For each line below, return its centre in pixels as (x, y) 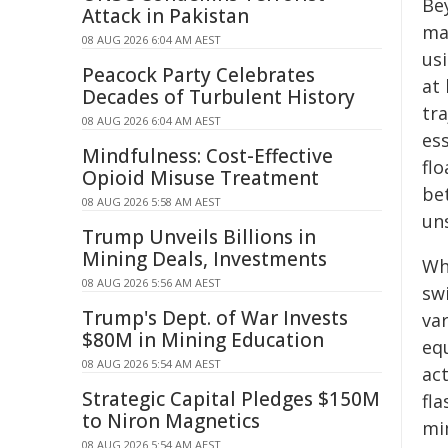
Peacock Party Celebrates (198, 75)
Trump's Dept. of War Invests (215, 318)
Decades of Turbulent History (218, 97)
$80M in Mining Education (203, 340)
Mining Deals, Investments (204, 259)
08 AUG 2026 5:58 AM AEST (151, 201)
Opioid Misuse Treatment (200, 178)
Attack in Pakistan (165, 16)
